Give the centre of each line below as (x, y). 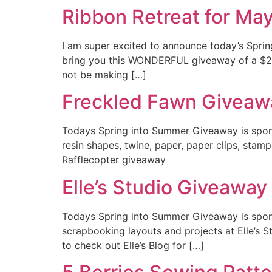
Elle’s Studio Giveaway (165, 187)
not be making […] (104, 74)
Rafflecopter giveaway (114, 160)
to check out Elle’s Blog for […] (133, 245)
